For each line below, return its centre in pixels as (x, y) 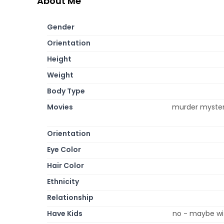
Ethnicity (63, 181)
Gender (61, 27)
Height (59, 59)
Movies (60, 107)
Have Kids (65, 213)
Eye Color (64, 149)
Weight (60, 75)
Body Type (66, 91)
